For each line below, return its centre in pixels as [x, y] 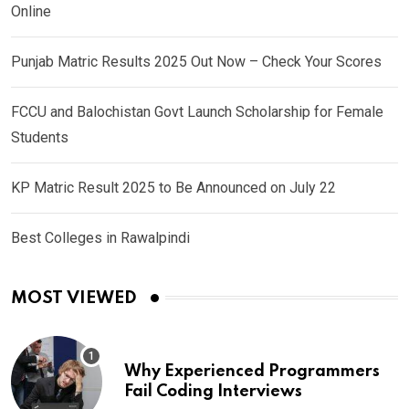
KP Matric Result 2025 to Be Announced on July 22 [173, 187]
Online [31, 11]
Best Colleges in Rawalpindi [100, 237]
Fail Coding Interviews [213, 391]
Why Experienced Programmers [252, 371]
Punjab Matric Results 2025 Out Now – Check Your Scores [196, 61]
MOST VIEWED [74, 298]
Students [40, 137]
